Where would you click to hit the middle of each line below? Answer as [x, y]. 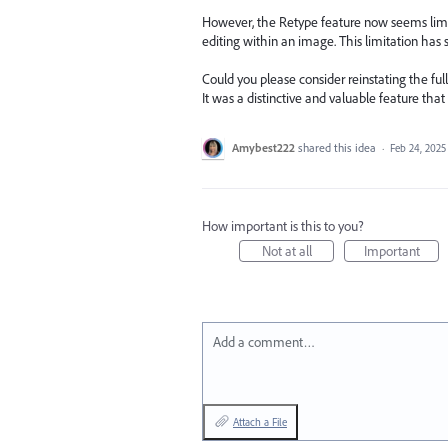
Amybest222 [263, 148]
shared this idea [338, 148]
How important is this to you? [283, 226]
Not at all [286, 251]
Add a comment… [264, 342]
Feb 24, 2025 [418, 148]
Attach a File [260, 422]
